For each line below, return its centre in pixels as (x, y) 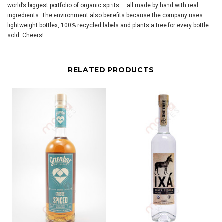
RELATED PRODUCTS (111, 70)
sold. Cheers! (26, 35)
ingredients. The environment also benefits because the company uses (105, 15)
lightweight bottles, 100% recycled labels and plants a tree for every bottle (108, 25)
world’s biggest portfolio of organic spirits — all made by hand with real (103, 5)
